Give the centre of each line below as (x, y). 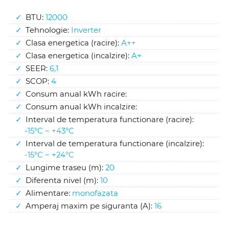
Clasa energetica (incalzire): (79, 56)
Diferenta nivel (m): (63, 181)
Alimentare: (49, 193)
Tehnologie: (49, 30)
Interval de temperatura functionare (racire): (110, 120)
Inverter (86, 30)
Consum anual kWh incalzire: (82, 107)
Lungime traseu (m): (66, 168)
